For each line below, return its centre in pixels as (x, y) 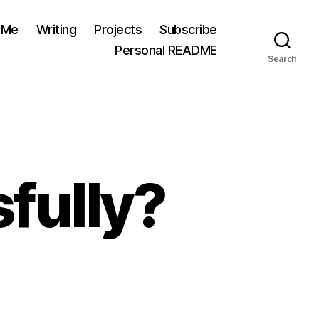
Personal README (166, 50)
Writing (56, 29)
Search (282, 58)
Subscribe (188, 29)
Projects (118, 29)
